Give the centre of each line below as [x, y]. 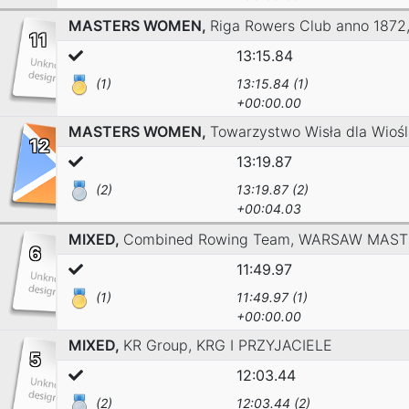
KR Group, [160, 345]
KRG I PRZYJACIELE [264, 345]
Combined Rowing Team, [211, 239]
